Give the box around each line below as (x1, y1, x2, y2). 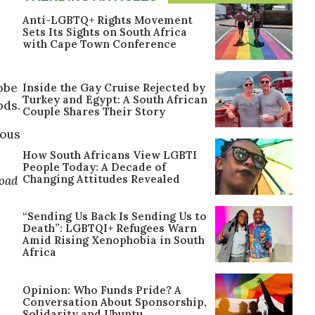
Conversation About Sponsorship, (22, 295, 207, 309)
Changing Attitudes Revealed (22, 172, 180, 186)
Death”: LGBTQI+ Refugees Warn (22, 221, 197, 235)
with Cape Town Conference (22, 37, 176, 51)
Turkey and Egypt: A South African (22, 92, 207, 106)
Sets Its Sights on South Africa (22, 25, 187, 39)
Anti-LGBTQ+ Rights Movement (22, 13, 193, 27)
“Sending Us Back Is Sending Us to (22, 210, 207, 223)
